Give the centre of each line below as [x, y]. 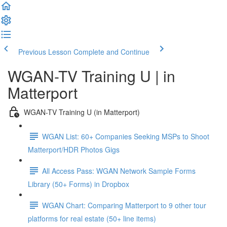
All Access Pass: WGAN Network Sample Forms [119, 171]
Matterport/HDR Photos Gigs [74, 149]
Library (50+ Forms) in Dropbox [79, 184]
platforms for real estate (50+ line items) [92, 218]
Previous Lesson [45, 52]
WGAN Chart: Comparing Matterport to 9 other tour [124, 205]
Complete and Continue [111, 52]
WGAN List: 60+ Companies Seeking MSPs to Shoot [126, 136]
